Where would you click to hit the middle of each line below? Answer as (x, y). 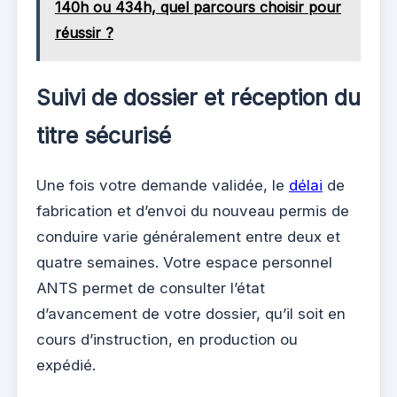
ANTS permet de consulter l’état (151, 288)
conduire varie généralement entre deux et (188, 237)
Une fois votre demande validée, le (163, 186)
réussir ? (84, 32)
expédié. (66, 366)
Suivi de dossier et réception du (198, 98)
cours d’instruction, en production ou (167, 340)
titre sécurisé (104, 136)
